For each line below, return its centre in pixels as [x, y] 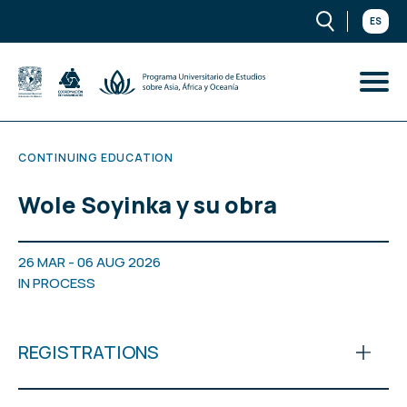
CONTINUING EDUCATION [96, 157]
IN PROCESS [57, 283]
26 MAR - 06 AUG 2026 [89, 262]
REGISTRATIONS [89, 352]
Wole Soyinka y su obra [148, 204]
